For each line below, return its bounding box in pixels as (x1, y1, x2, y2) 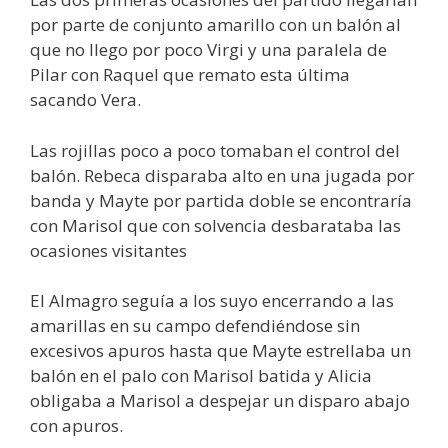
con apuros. (30, 414, 123, 438)
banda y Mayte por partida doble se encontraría (30, 188, 412, 212)
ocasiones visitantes (30, 238, 187, 262)
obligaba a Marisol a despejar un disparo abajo (30, 389, 410, 413)
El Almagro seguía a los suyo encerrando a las (30, 289, 394, 313)
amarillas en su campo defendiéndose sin (30, 314, 360, 338)
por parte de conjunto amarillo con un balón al (30, 13, 401, 37)
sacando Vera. (30, 88, 141, 112)
